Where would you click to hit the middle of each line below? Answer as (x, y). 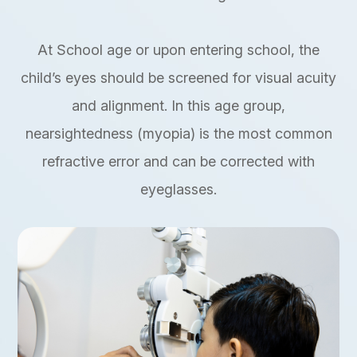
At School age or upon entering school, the (178, 49)
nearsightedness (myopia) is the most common (178, 133)
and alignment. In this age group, (178, 105)
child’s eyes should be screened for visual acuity (178, 77)
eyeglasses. (178, 189)
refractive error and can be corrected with (178, 161)
